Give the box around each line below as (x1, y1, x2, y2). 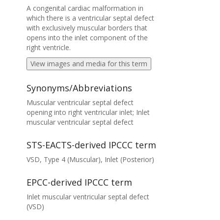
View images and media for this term (30, 59, 147, 68)
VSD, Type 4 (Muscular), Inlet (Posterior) (26, 155, 154, 164)
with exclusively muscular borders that (26, 23, 147, 32)
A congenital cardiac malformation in (26, 3, 143, 13)
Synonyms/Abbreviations (26, 82, 132, 94)
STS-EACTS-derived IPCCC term (26, 139, 156, 151)
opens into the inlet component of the (26, 33, 148, 42)
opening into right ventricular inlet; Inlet (26, 108, 150, 117)
